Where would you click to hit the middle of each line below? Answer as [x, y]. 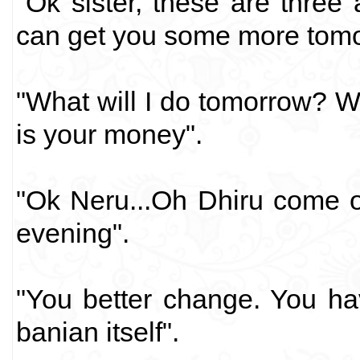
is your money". [109, 134]
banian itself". [98, 332]
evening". [73, 233]
